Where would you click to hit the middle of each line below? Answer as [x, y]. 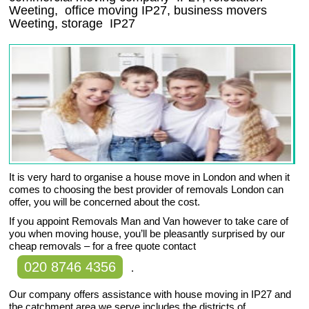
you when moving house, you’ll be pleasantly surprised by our [147, 234]
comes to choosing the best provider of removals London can [147, 190]
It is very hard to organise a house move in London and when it [150, 177]
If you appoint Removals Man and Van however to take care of [149, 221]
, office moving [98, 11]
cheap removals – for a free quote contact [103, 246]
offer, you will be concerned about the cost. [105, 202]
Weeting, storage [60, 24]
